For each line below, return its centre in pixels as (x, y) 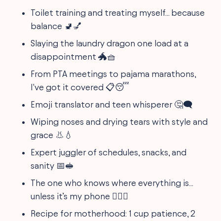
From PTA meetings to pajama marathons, (113, 74)
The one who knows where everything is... (112, 183)
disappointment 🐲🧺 (74, 56)
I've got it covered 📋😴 (80, 87)
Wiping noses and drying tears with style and (119, 121)
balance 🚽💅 (56, 26)
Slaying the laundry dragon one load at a (110, 43)
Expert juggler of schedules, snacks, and (109, 152)
